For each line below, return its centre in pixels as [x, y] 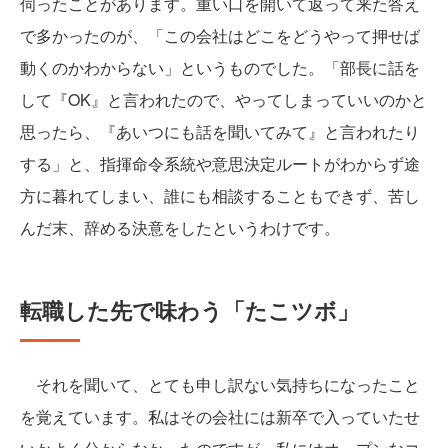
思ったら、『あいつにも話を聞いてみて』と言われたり [220, 131]
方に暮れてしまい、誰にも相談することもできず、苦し [220, 195]
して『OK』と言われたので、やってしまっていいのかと [223, 99]
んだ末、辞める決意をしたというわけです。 [180, 227]
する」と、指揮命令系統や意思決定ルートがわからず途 [220, 163]
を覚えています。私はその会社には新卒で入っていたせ [220, 416]
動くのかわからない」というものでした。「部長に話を [220, 67]
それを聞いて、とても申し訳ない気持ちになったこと [220, 384]
